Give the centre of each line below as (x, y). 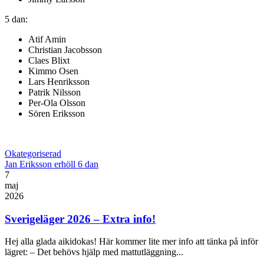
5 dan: (16, 19)
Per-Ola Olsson (57, 103)
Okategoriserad (33, 154)
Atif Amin (47, 39)
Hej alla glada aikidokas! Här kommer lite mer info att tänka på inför (131, 242)
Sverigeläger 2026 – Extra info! (80, 219)
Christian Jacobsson (65, 50)
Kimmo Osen (53, 71)
